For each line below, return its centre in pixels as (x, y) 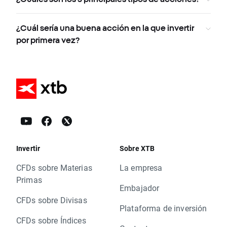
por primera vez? (48, 40)
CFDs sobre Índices (51, 220)
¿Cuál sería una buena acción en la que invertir (105, 28)
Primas (29, 180)
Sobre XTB (137, 148)
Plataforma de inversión (163, 208)
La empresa (141, 168)
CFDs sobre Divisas (52, 200)
